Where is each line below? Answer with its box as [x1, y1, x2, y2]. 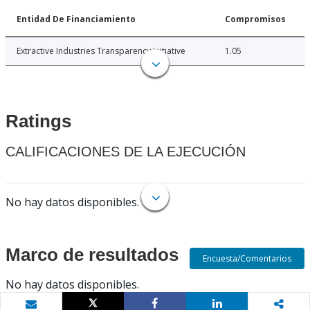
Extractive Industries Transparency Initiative [17, 45, 185, 57]
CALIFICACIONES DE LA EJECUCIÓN [6, 144, 246, 160]
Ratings [6, 111, 71, 132]
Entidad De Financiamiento [17, 13, 136, 26]
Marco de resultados [6, 244, 179, 266]
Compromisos [225, 13, 286, 26]
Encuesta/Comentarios [203, 253, 292, 264]
